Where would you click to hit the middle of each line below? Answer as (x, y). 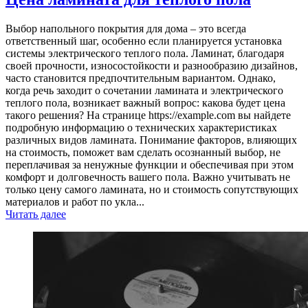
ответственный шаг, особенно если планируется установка (144, 41)
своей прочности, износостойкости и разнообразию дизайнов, (152, 66)
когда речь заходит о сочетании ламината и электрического (144, 91)
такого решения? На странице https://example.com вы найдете (148, 115)
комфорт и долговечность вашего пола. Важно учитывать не (148, 177)
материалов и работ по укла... (75, 202)
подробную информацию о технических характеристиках (141, 128)
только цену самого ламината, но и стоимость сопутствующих (152, 190)
